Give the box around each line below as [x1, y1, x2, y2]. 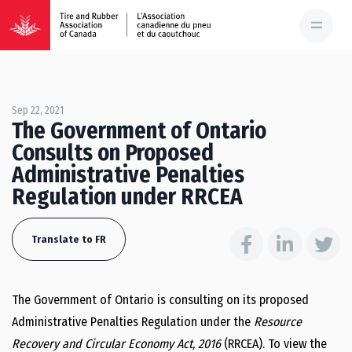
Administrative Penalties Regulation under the [12, 314, 254, 329]
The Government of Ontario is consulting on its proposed [12, 292, 309, 307]
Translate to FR [31, 233, 106, 245]
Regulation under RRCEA [12, 183, 243, 211]
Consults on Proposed [12, 139, 214, 167]
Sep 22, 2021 [12, 104, 64, 117]
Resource [254, 314, 302, 329]
